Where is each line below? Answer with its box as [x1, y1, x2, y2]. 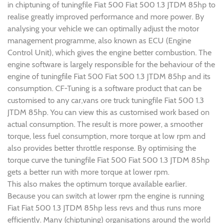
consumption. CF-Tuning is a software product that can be [7, 84, 202, 94]
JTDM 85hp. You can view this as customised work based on [7, 108, 210, 117]
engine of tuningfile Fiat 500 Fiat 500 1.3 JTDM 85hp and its [7, 72, 211, 82]
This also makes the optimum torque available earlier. [7, 179, 187, 189]
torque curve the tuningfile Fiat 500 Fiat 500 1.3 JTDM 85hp [7, 155, 210, 165]
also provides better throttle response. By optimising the [7, 143, 196, 153]
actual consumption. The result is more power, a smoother [7, 119, 203, 129]
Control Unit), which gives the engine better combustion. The [7, 48, 212, 58]
